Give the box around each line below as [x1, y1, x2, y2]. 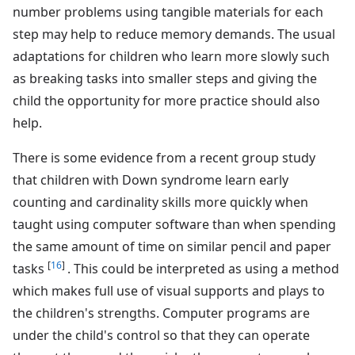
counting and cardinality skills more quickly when [13, 193, 308, 211]
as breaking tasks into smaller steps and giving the [13, 69, 317, 87]
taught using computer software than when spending [13, 215, 336, 233]
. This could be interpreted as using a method [67, 259, 339, 277]
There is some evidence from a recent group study [13, 148, 315, 166]
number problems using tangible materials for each [13, 2, 323, 21]
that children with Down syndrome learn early [13, 170, 288, 189]
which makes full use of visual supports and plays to [13, 281, 325, 300]
